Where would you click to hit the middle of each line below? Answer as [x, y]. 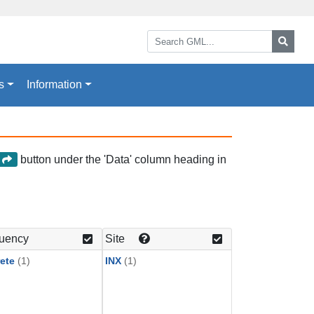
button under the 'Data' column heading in [122, 159]
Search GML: [179, 35]
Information [54, 85]
